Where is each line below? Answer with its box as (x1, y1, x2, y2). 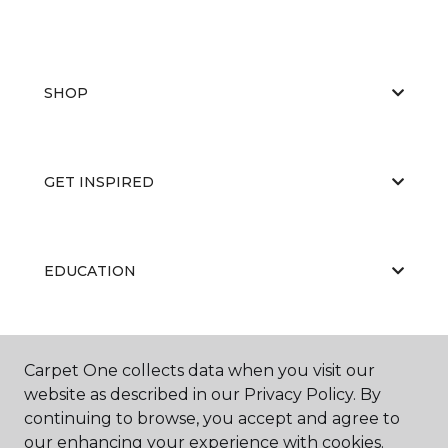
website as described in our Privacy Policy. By (24, 385, 381, 404)
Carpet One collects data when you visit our (24, 361, 375, 380)
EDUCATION (44, 261, 136, 280)
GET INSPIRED (44, 172, 154, 191)
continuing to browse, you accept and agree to (24, 409, 400, 428)
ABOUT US (44, 350, 122, 369)
